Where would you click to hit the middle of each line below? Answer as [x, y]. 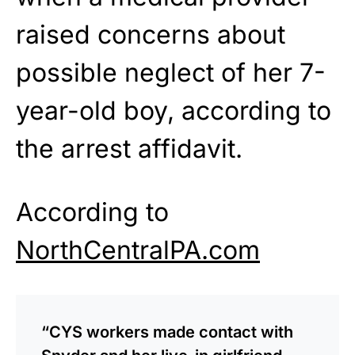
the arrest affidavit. [129, 148]
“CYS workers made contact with [167, 332]
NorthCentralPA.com [138, 250]
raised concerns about [151, 34]
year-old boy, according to [174, 110]
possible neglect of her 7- [171, 72]
